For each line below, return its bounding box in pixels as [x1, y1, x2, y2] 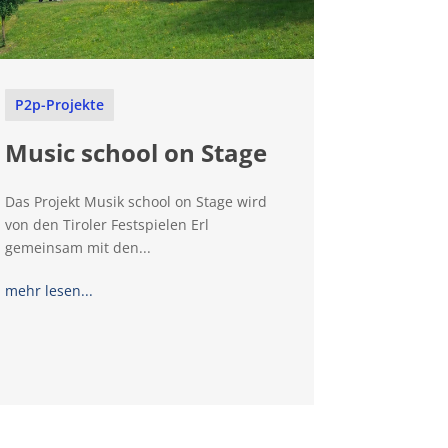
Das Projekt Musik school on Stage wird [5, 192, 268, 212]
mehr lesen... [5, 281, 94, 301]
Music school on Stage [5, 136, 268, 170]
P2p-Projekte [15, 95, 105, 115]
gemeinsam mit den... [5, 238, 152, 258]
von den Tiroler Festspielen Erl [5, 215, 210, 235]
